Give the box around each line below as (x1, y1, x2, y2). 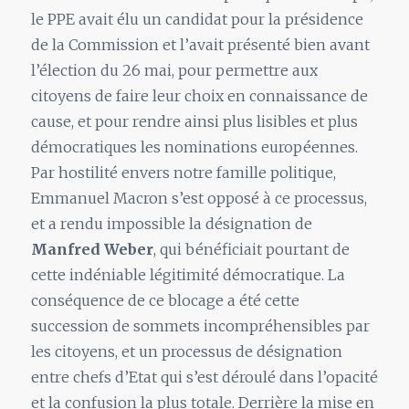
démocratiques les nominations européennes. (30, 138, 358, 157)
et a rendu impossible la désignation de (30, 215, 312, 234)
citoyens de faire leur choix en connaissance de (30, 87, 368, 106)
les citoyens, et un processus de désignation (30, 342, 342, 362)
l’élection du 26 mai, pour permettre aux (30, 61, 318, 80)
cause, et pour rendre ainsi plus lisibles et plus (30, 112, 358, 131)
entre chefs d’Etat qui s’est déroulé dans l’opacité (30, 368, 378, 387)
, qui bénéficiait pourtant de (152, 240, 350, 259)
